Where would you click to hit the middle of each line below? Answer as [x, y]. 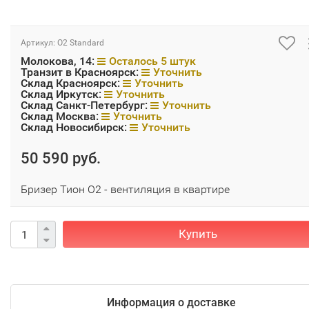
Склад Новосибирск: [75, 127]
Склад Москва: [61, 116]
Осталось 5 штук [152, 61]
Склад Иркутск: [62, 94]
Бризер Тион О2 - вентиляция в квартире [125, 189]
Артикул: [39, 43]
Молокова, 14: [59, 61]
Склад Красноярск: [72, 83]
